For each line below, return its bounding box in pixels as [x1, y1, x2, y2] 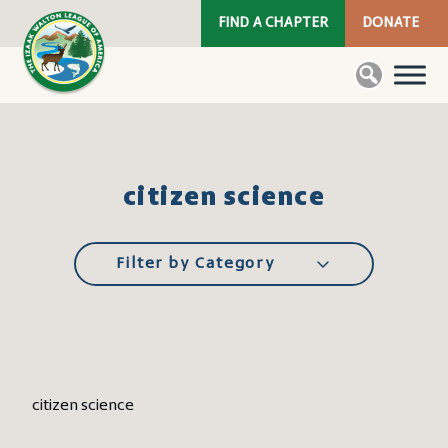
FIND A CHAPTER [218, 16, 328, 31]
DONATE [362, 16, 419, 31]
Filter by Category [116, 256, 276, 272]
